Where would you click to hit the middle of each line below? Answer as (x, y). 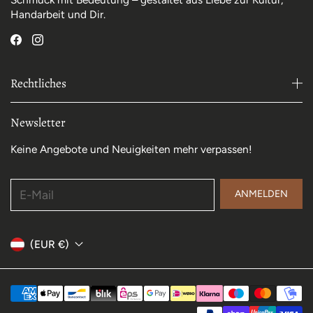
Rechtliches (38, 83)
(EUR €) (64, 245)
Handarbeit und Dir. (58, 14)
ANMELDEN (261, 194)
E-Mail (28, 185)
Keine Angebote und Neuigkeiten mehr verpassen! (131, 149)
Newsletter (38, 122)
